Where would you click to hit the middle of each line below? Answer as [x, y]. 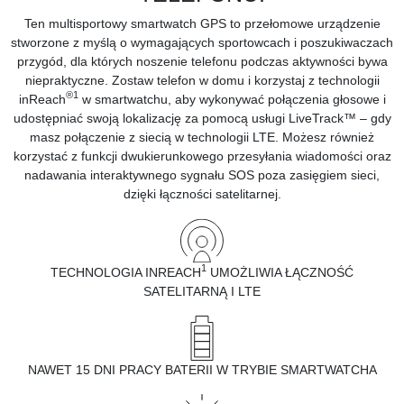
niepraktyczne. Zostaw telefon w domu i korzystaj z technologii [202, 80]
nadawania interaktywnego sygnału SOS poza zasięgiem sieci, [202, 174]
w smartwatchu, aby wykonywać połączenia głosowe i [234, 99]
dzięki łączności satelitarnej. [202, 193]
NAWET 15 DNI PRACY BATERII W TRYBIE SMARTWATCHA [202, 369]
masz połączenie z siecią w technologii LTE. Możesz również [202, 137]
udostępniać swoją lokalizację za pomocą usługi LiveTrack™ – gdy [202, 118]
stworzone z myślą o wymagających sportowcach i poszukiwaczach [202, 42]
